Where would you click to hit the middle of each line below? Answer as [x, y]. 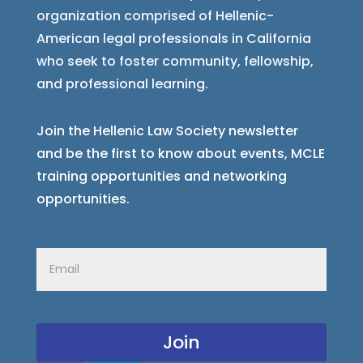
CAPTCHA [67, 334]
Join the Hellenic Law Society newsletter [167, 131]
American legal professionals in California [173, 39]
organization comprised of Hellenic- [155, 16]
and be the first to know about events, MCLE [180, 154]
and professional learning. [122, 84]
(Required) [106, 258]
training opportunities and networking [161, 177]
